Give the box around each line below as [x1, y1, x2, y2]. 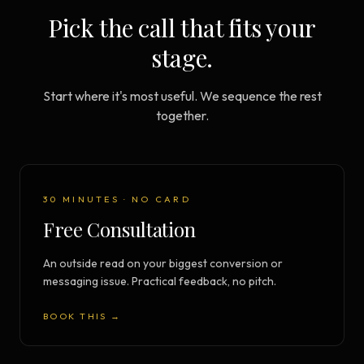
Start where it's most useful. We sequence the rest [42, 88, 322, 105]
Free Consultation [43, 216, 196, 243]
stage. [151, 41, 213, 75]
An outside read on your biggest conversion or [43, 256, 283, 271]
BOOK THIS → [43, 310, 122, 323]
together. [155, 107, 209, 124]
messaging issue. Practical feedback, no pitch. [43, 274, 276, 289]
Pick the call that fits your [48, 11, 316, 45]
